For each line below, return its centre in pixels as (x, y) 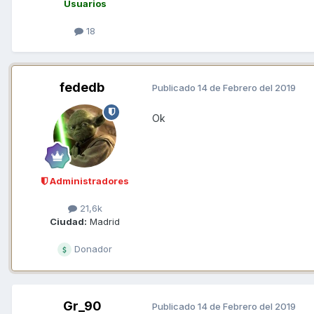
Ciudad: (68, 221)
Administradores (88, 180)
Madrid (103, 221)
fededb (82, 87)
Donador (92, 248)
